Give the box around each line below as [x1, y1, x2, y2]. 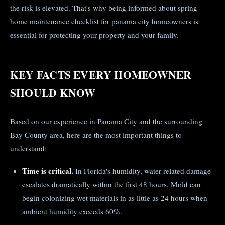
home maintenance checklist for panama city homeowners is [10, 16, 198, 26]
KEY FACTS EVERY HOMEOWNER [10, 67, 192, 82]
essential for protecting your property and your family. [10, 30, 179, 40]
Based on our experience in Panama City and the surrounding [10, 116, 202, 126]
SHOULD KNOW [10, 85, 96, 100]
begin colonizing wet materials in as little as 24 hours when [22, 193, 207, 203]
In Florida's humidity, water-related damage [73, 166, 211, 176]
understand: [10, 143, 47, 153]
